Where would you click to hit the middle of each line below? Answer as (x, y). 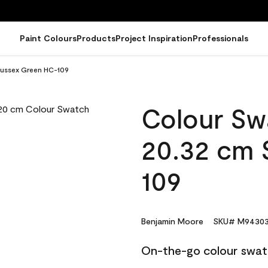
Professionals (220, 38)
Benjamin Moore (172, 221)
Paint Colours (48, 38)
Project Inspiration (154, 38)
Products (96, 38)
